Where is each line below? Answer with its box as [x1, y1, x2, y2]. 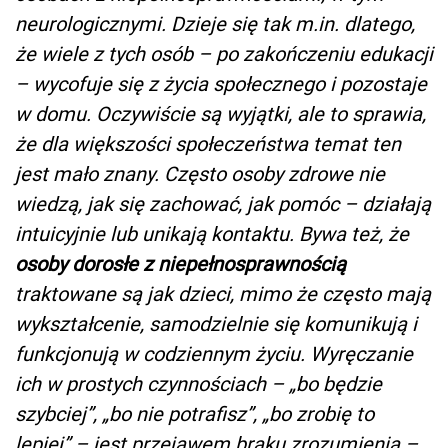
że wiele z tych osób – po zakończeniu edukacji [15, 41, 433, 66]
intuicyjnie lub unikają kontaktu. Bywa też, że [15, 221, 409, 246]
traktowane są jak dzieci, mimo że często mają [15, 281, 431, 306]
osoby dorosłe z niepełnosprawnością [15, 251, 346, 276]
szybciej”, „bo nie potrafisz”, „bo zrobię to [15, 401, 374, 426]
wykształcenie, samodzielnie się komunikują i [15, 311, 417, 336]
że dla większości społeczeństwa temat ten [15, 131, 401, 156]
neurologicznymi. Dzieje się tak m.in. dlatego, [15, 11, 415, 36]
